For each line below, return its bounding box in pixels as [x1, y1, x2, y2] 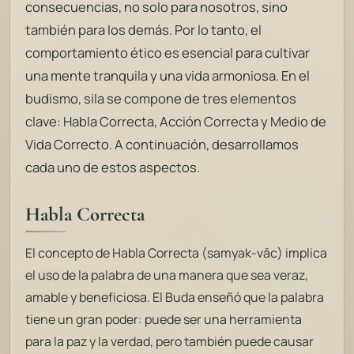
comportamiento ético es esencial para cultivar [25, 43, 311, 62]
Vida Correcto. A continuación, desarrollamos [25, 135, 299, 154]
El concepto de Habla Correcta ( [25, 244, 208, 262]
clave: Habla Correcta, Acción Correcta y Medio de [25, 112, 327, 131]
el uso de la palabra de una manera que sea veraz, [25, 266, 309, 284]
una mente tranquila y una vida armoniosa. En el [25, 66, 311, 85]
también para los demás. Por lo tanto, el [25, 21, 262, 40]
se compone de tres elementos [104, 89, 297, 108]
